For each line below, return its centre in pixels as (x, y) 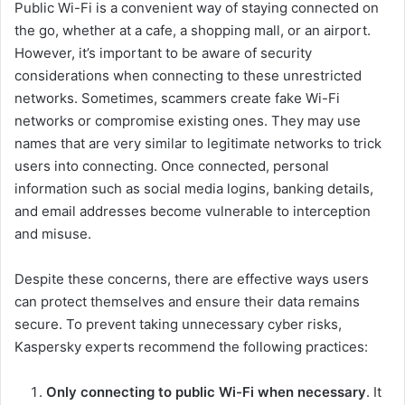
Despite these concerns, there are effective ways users (192, 279)
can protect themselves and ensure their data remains (187, 302)
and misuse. (53, 234)
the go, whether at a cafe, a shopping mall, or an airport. (193, 31)
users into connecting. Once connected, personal (172, 166)
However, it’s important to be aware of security (163, 53)
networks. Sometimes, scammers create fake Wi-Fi (177, 99)
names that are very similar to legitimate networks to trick (198, 144)
